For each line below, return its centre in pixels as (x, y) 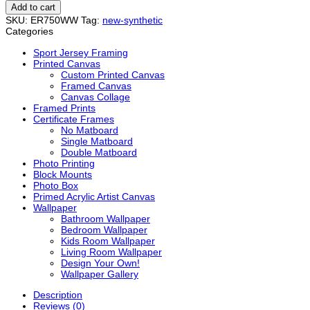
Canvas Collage (95, 97)
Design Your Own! (100, 263)
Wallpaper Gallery (100, 274)
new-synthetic (133, 20)
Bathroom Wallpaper (106, 218)
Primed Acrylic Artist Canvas (94, 196)
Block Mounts (63, 174)
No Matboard (90, 130)
